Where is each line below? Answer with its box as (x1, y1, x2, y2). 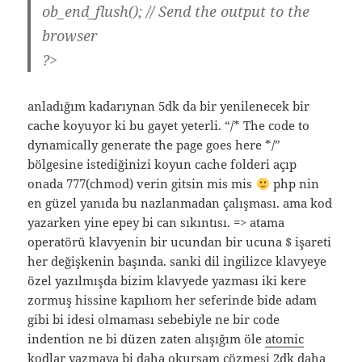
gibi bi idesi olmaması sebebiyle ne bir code (27, 311, 280, 328)
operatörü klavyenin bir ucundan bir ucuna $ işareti (27, 234, 332, 250)
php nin (269, 175, 319, 192)
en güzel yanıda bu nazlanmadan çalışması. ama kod (27, 195, 333, 212)
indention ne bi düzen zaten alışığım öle (27, 330, 266, 347)
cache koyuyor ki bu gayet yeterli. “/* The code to (27, 117, 310, 134)
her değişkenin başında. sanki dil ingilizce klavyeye (27, 253, 327, 270)
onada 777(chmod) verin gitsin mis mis (27, 175, 256, 192)
